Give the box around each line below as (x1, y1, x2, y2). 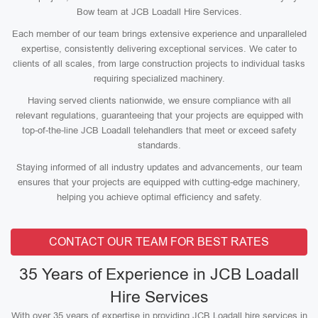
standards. (137, 140, 181, 150)
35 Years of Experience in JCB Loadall (19, 265, 299, 283)
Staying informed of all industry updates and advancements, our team (16, 162, 302, 172)
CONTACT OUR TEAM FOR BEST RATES (49, 236, 269, 248)
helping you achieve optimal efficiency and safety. (56, 192, 262, 202)
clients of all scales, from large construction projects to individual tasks (13, 58, 305, 69)
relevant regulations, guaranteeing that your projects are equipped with (15, 110, 303, 121)
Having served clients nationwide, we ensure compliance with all (27, 95, 291, 106)
